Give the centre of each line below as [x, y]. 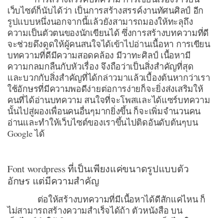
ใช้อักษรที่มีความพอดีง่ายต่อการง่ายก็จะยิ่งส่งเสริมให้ [105, 88]
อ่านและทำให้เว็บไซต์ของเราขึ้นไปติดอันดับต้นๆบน [103, 122]
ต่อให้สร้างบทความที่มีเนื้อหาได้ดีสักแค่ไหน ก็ [106, 199]
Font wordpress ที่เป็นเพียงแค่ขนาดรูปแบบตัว [98, 168]
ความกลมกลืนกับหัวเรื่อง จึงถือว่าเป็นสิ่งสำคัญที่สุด [100, 66]
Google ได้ [26, 133]
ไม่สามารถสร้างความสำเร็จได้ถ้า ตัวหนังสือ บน [95, 210]
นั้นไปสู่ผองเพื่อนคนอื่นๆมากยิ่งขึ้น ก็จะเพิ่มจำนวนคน [104, 111]
